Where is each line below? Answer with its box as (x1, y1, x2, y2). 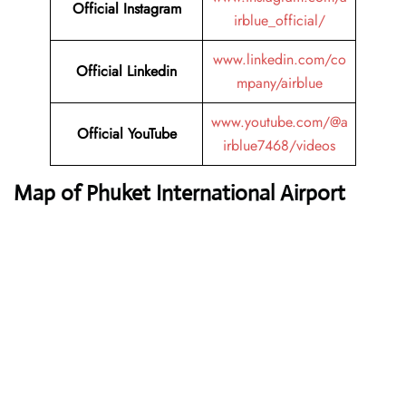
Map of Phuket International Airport (14, 179, 345, 208)
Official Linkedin (76, 61, 177, 82)
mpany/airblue (236, 72, 323, 94)
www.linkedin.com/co (212, 49, 346, 71)
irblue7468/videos (223, 135, 335, 157)
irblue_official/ (233, 10, 325, 32)
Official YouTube (76, 123, 177, 145)
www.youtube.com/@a (210, 111, 348, 133)
